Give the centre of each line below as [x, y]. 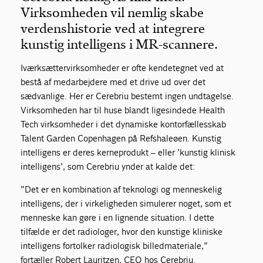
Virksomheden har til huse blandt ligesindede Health [123, 110]
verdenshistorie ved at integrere [113, 28]
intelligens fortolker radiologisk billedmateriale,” [114, 245]
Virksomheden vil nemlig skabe [112, 12]
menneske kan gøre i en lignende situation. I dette [118, 217]
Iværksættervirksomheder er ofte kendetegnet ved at [122, 68]
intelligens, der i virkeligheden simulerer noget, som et [126, 203]
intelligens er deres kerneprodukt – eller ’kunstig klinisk [128, 152]
